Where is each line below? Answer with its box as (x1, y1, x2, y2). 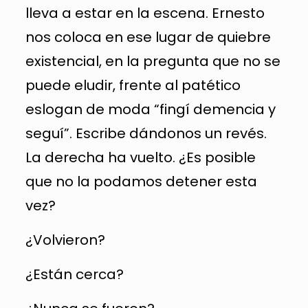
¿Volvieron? (25, 230, 105, 250)
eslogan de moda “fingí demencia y (25, 100, 276, 119)
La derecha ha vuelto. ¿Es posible (25, 148, 256, 167)
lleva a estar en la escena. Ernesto (25, 3, 265, 23)
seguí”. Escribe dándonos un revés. (25, 124, 267, 143)
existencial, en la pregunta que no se (25, 52, 280, 71)
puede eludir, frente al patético (25, 76, 241, 95)
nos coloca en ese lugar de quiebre (25, 27, 271, 47)
